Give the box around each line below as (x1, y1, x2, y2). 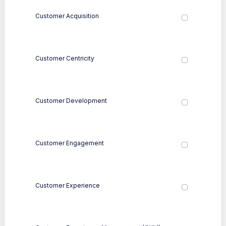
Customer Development (35, 96, 107, 104)
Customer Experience (35, 181, 100, 189)
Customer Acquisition (35, 12, 99, 20)
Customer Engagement (35, 139, 104, 147)
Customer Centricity (35, 54, 94, 62)
